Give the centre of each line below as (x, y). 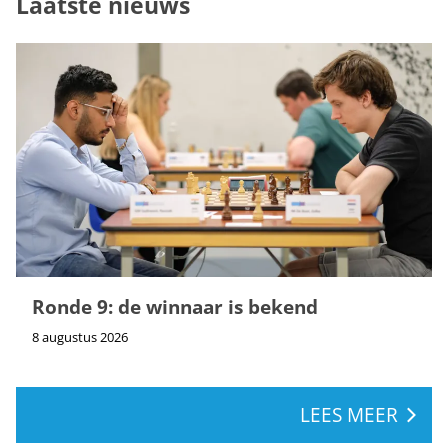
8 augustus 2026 (80, 336)
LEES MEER (349, 415)
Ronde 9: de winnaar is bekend (175, 306)
